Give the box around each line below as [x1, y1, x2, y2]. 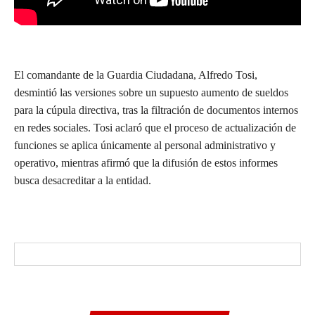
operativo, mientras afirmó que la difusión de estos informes [14, 157, 278, 169]
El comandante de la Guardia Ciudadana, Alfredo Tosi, [14, 69, 257, 82]
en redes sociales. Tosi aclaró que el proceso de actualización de [14, 122, 296, 134]
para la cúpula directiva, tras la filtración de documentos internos [14, 104, 298, 117]
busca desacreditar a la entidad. [14, 174, 151, 187]
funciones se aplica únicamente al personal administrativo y [14, 139, 276, 152]
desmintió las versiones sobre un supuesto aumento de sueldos [14, 86, 288, 99]
